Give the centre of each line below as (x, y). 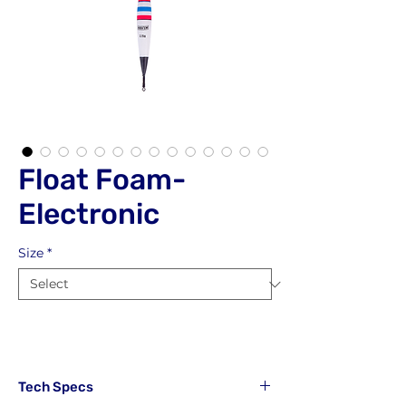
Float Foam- (102, 179)
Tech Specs (56, 387)
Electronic (89, 214)
